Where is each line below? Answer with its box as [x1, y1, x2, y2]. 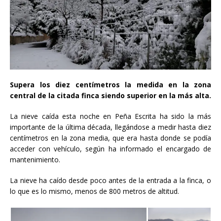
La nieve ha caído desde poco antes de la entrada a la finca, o [10, 176, 211, 185]
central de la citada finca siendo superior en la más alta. [10, 91, 211, 101]
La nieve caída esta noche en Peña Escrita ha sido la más [10, 111, 211, 121]
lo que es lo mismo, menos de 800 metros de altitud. [10, 186, 179, 196]
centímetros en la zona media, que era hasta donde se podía [10, 133, 211, 143]
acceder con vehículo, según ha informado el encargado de [10, 144, 211, 154]
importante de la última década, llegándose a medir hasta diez [10, 122, 211, 132]
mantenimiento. [10, 155, 60, 165]
